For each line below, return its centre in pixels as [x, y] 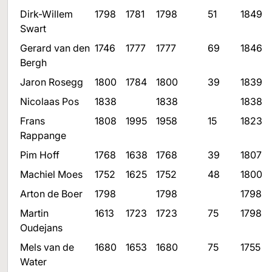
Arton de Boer [51, 194]
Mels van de [47, 247]
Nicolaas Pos [49, 101]
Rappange [43, 135]
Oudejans [41, 228]
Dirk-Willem [46, 14]
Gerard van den [55, 48]
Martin [34, 213]
